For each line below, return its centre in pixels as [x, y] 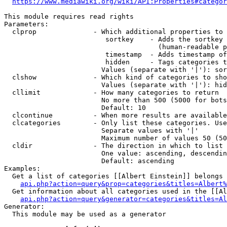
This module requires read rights [69, 16]
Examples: [22, 168]
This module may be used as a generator [85, 214]
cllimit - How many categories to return [111, 92]
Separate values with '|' [101, 130]
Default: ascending [89, 161]
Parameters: [26, 24]
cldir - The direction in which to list [113, 146]
